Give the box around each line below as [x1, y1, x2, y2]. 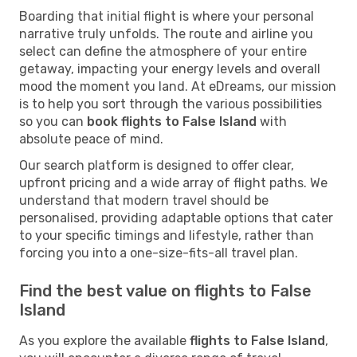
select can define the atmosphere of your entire [19, 43, 307, 59]
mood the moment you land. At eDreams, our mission [19, 78, 336, 94]
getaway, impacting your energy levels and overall [19, 61, 320, 76]
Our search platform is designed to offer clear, [19, 157, 294, 173]
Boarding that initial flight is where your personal [19, 8, 314, 24]
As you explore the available [19, 332, 190, 348]
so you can [19, 113, 87, 129]
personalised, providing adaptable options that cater [19, 210, 333, 226]
